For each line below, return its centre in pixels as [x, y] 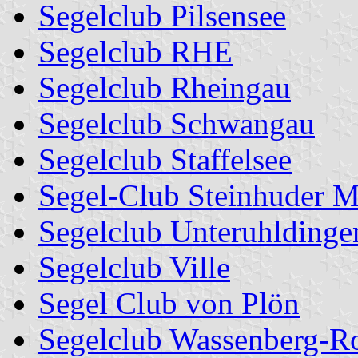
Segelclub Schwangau [177, 123]
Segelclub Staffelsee [165, 159]
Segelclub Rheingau [165, 87]
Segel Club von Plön [169, 303]
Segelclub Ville [134, 267]
